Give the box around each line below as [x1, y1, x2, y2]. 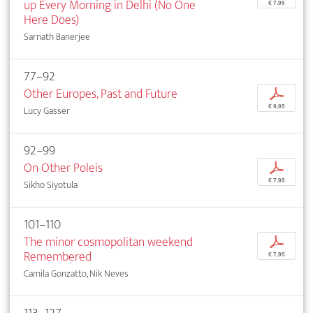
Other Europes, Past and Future [24, 83, 177, 105]
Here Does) [24, 9, 79, 31]
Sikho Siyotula [24, 177, 78, 194]
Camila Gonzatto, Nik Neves [24, 265, 129, 282]
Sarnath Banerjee [24, 29, 90, 45]
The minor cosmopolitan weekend [24, 231, 193, 254]
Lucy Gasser [24, 103, 70, 119]
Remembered [24, 246, 92, 268]
